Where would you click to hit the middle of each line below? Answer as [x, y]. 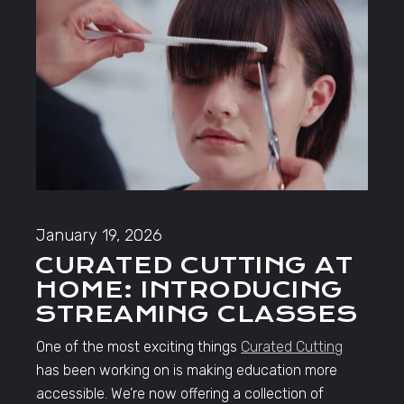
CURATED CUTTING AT [194, 266]
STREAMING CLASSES [197, 314]
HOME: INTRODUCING [189, 290]
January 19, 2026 [100, 236]
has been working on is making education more [187, 371]
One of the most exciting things [139, 347]
